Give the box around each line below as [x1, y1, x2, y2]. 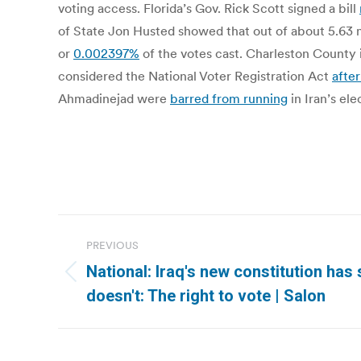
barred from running [170, 90, 288, 106]
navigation [57, 251, 188, 283]
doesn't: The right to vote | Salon [86, 286, 326, 305]
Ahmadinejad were [58, 90, 170, 106]
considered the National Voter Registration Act [58, 68, 332, 84]
